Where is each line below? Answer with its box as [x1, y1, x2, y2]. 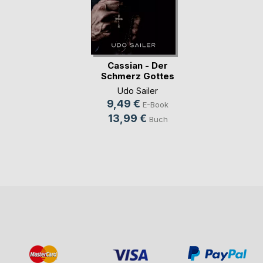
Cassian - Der [107, 60, 168, 72]
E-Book [143, 99, 168, 109]
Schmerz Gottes [101, 70, 174, 82]
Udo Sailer [117, 85, 158, 96]
